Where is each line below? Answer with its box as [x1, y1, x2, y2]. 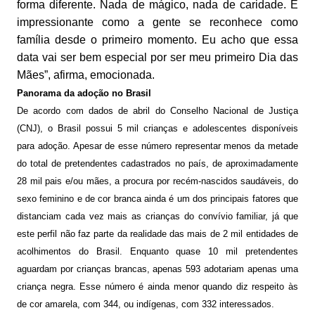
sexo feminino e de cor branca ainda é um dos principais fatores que [16, 193, 299, 205]
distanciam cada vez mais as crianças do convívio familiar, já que [16, 211, 299, 222]
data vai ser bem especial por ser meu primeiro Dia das [16, 51, 299, 64]
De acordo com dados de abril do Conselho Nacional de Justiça [16, 105, 299, 117]
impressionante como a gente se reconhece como [16, 16, 299, 29]
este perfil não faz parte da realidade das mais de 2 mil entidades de [16, 229, 299, 240]
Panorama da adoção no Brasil [16, 88, 151, 99]
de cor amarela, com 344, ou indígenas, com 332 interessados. [16, 299, 274, 310]
